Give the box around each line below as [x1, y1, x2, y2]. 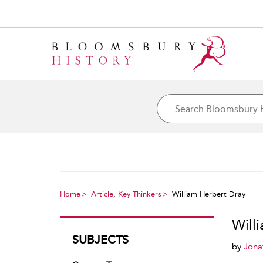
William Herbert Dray [172, 190, 245, 198]
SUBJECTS [72, 232, 129, 247]
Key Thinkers [118, 190, 161, 198]
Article [91, 190, 113, 198]
